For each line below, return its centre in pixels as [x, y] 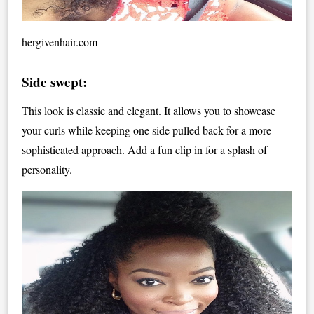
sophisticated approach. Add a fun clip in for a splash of [145, 149]
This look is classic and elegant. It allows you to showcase [149, 110]
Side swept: [55, 82]
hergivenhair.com [60, 41]
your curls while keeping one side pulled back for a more [147, 130]
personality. [47, 169]
